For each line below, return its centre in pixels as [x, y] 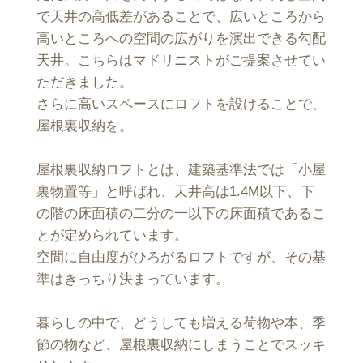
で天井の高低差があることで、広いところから [181, 16]
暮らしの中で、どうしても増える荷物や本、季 [181, 322]
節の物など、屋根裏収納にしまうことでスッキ [181, 344]
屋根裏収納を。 [85, 125]
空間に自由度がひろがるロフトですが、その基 [181, 256]
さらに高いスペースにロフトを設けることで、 [181, 103]
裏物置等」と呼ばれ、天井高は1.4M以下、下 [175, 191]
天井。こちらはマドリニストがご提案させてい [181, 60]
